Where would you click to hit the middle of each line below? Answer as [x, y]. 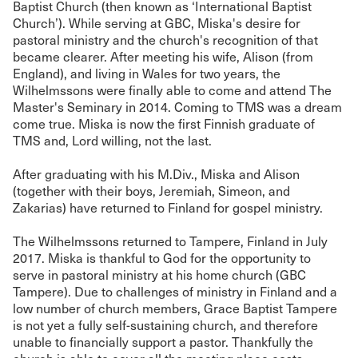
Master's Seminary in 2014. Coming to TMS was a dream [177, 107]
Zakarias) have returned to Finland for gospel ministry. [168, 207]
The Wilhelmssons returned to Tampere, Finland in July [170, 241]
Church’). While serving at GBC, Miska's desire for [157, 23]
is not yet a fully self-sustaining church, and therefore [165, 325]
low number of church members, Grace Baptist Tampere [175, 308]
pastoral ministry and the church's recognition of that [165, 40]
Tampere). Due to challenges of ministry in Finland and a [175, 291]
